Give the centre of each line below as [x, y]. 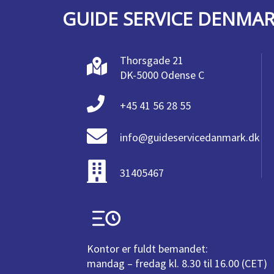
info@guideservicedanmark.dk [190, 138]
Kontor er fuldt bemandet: [147, 248]
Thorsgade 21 [152, 60]
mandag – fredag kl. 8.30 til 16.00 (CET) [177, 263]
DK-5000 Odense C [162, 75]
